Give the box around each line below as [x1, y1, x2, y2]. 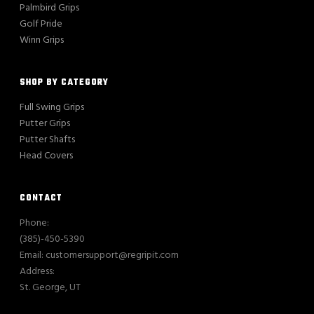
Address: [20, 263, 55, 280]
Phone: [20, 214, 50, 231]
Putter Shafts [20, 131, 76, 148]
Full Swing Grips [20, 99, 85, 116]
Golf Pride [20, 15, 63, 32]
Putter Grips [20, 115, 71, 132]
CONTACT [20, 191, 63, 205]
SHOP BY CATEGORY [20, 75, 109, 90]
